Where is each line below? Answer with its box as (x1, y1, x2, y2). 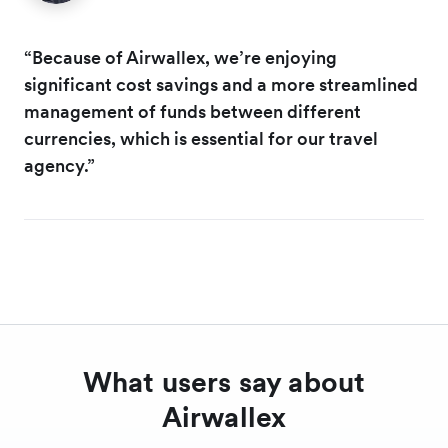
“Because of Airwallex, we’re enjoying (24, 45, 337, 69)
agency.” (24, 153, 95, 177)
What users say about (82, 363, 366, 400)
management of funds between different (24, 99, 361, 123)
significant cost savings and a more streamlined (24, 72, 418, 96)
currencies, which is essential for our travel (24, 126, 378, 150)
